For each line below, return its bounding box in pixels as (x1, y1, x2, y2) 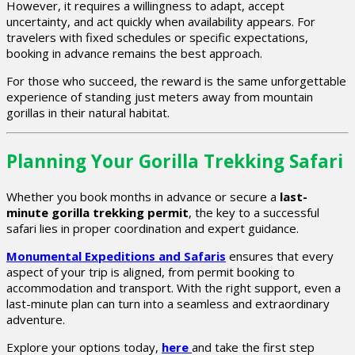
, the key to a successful (189, 204, 319, 220)
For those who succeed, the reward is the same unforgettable (6, 73, 346, 90)
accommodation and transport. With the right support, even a (6, 279, 341, 296)
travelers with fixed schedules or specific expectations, (6, 29, 308, 46)
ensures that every (226, 247, 334, 264)
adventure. (6, 311, 65, 327)
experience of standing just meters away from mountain (6, 89, 313, 105)
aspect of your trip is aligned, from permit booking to (6, 263, 295, 280)
